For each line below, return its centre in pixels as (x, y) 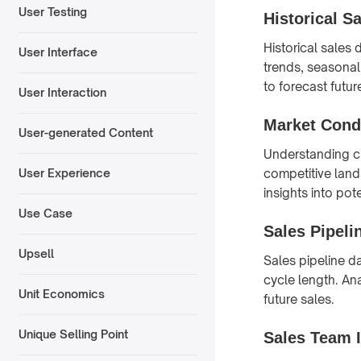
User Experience (64, 173)
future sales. (299, 299)
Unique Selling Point (73, 334)
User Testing (52, 12)
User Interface (58, 52)
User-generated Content (85, 133)
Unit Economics (61, 294)
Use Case (45, 214)
